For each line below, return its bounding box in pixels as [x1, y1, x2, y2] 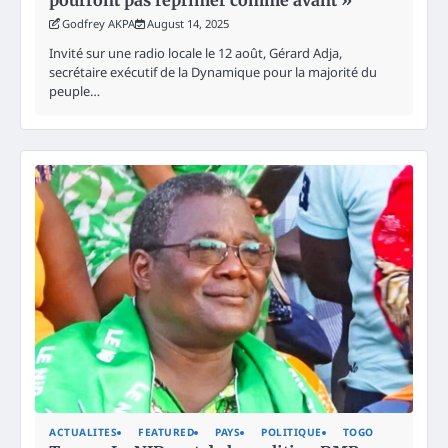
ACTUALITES [49, 425, 117, 440]
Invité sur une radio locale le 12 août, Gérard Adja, [49, 43, 342, 62]
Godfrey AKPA [62, 15, 135, 31]
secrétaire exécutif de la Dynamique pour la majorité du [49, 62, 377, 81]
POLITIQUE [261, 425, 322, 440]
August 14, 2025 [147, 15, 229, 31]
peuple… [49, 81, 100, 100]
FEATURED [138, 425, 194, 440]
